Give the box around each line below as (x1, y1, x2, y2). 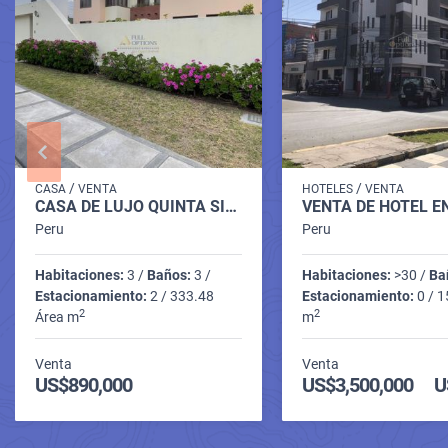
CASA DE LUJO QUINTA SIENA (225, 196, 237, 216)
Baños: (147, 266, 191, 283)
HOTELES (301, 181, 353, 196)
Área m (35, 308, 79, 325)
